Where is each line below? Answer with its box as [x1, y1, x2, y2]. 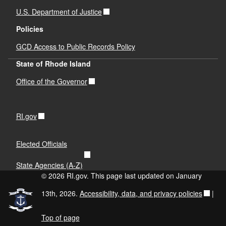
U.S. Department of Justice [16, 6, 102, 17]
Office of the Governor [16, 76, 87, 86]
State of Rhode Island [16, 59, 91, 69]
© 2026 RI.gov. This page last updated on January [41, 171, 202, 181]
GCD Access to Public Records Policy [16, 41, 135, 51]
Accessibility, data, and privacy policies [79, 188, 202, 198]
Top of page [41, 212, 80, 222]
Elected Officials [16, 139, 67, 149]
